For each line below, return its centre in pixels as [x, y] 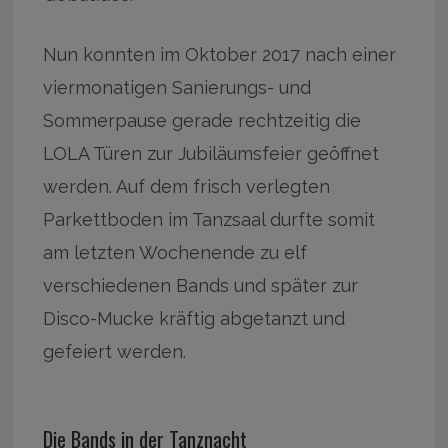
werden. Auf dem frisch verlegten [187, 187]
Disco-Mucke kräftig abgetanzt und [194, 319]
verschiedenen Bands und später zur [201, 286]
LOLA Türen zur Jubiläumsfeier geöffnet [211, 154]
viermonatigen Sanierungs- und [177, 88]
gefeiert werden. [115, 352]
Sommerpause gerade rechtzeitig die [205, 121]
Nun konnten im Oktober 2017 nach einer [220, 55]
